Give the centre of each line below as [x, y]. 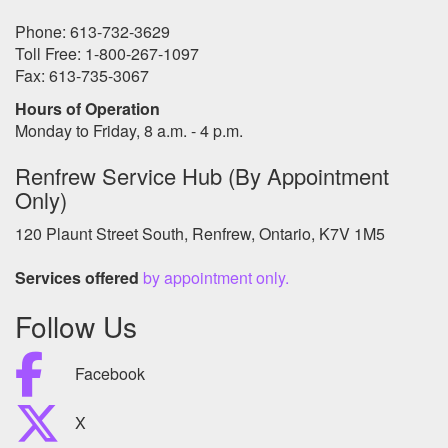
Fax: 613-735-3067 [82, 75]
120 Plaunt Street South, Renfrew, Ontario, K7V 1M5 [200, 233]
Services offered [79, 277]
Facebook [110, 374]
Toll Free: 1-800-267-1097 [107, 53]
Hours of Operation [87, 108]
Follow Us [76, 325]
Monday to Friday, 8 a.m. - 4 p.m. [129, 130]
